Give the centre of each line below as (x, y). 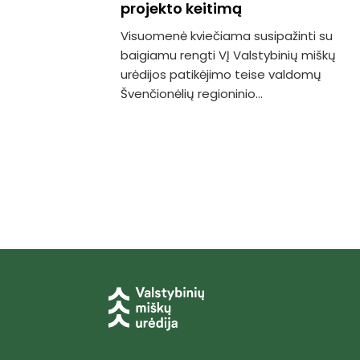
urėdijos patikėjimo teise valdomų (221, 74)
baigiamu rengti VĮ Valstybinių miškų (228, 55)
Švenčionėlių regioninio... (192, 93)
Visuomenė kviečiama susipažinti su (227, 35)
